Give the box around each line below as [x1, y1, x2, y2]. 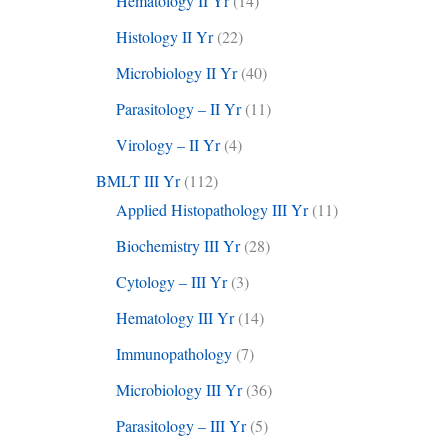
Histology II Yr [116, 26, 213, 48]
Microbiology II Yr [116, 62, 237, 84]
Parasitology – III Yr [116, 415, 246, 437]
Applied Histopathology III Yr [116, 199, 308, 221]
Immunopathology [116, 343, 232, 365]
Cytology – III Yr [116, 271, 227, 293]
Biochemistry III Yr [116, 235, 240, 257]
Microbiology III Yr [116, 379, 242, 401]
